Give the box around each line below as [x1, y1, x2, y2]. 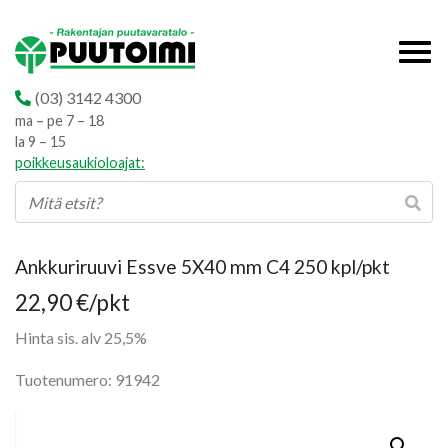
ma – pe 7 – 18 [15, 112, 104, 129]
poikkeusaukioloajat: [15, 154, 145, 171]
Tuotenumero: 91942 [15, 370, 160, 389]
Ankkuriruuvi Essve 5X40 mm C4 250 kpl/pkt [15, 255, 390, 278]
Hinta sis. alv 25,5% [15, 328, 147, 347]
